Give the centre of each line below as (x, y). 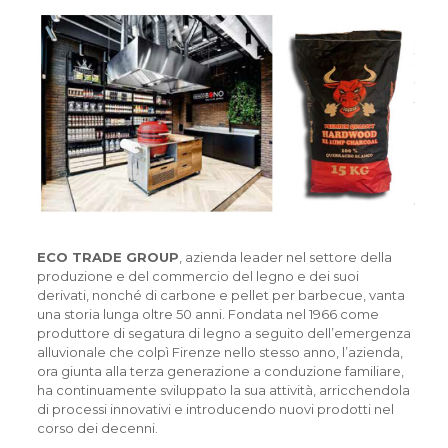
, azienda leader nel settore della (285, 256)
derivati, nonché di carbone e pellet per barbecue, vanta (220, 294)
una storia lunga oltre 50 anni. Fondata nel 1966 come (207, 313)
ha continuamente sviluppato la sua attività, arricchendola (223, 389)
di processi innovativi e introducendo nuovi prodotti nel (215, 408)
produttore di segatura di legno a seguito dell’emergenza (223, 332)
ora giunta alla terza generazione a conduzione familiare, (220, 370)
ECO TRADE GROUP (107, 256)
